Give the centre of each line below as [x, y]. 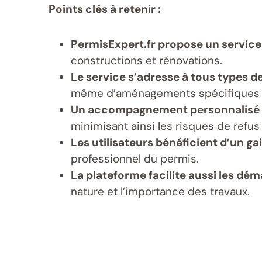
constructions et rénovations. [146, 61]
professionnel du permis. [135, 159]
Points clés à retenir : [105, 9]
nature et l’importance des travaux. [160, 192]
